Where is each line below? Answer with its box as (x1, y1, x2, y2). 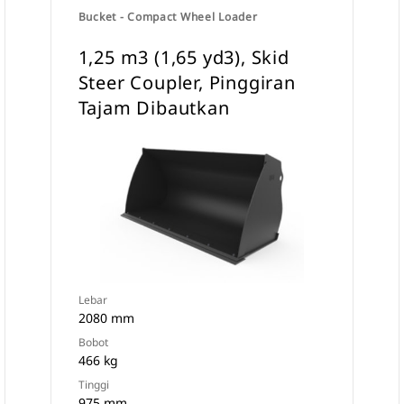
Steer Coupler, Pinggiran (78, 70, 296, 95)
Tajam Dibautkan (78, 96, 230, 120)
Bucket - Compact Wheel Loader (78, 9, 258, 24)
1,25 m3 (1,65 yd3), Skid (78, 45, 289, 69)
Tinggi (78, 377, 109, 392)
